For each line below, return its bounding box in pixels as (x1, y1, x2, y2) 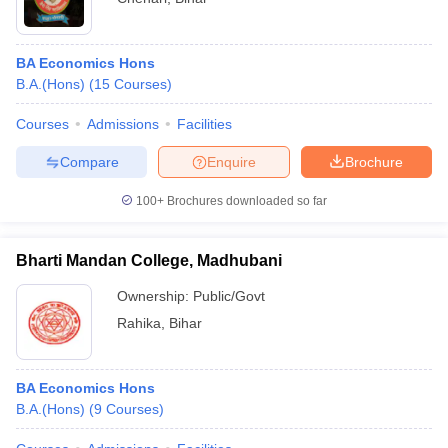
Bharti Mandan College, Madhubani (16, 252, 282, 269)
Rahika (117, 315, 161, 331)
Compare (59, 153, 119, 170)
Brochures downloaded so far (164, 194, 327, 208)
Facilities (177, 116, 232, 132)
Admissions (87, 116, 159, 132)
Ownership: (117, 288, 193, 304)
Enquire (207, 153, 256, 170)
